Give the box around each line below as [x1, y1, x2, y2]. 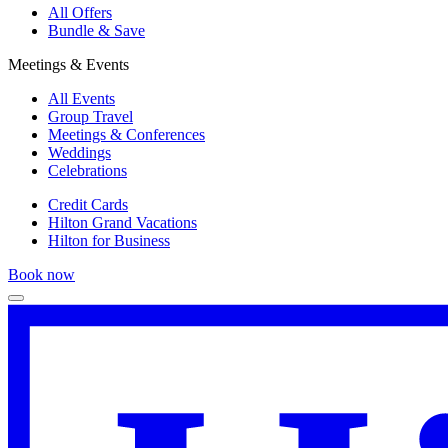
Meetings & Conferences [48, 126, 205, 143]
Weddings [48, 144, 111, 161]
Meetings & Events [8, 56, 129, 73]
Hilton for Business [48, 232, 170, 249]
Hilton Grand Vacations [48, 214, 197, 231]
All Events [48, 90, 115, 107]
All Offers [48, 4, 112, 21]
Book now [8, 266, 75, 283]
